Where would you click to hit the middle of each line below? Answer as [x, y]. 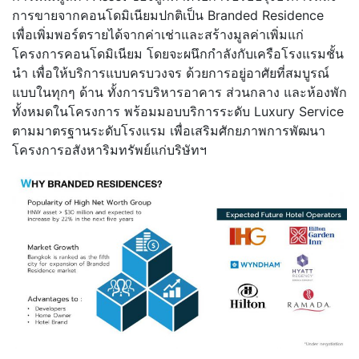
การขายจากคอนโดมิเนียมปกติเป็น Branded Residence [168, 16]
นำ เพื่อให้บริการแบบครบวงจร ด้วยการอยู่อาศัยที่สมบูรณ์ [171, 73]
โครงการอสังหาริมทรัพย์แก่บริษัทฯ [109, 150]
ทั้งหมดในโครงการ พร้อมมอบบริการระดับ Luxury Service [178, 112]
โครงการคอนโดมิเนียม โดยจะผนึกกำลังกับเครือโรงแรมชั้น [178, 54]
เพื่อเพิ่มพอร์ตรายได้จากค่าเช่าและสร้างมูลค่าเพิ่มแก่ [158, 35]
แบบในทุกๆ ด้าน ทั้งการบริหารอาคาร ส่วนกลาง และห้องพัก [179, 93]
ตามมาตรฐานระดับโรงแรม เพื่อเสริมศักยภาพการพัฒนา [169, 131]
